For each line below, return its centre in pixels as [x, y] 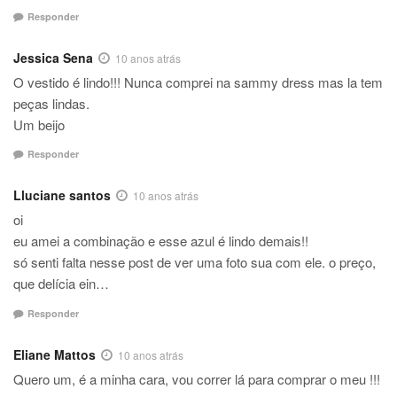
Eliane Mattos [54, 354]
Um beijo [39, 124]
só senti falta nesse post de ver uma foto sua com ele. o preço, [195, 262]
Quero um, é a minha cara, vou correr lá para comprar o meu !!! [197, 378]
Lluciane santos [62, 195]
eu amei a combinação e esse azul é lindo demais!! [161, 241]
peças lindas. [51, 103]
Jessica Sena [53, 57]
